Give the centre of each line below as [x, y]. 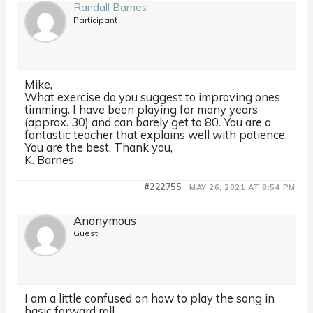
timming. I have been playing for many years [141, 110]
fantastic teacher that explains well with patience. [156, 135]
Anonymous [105, 221]
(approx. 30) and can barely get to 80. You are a [148, 122]
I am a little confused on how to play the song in [150, 298]
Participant [96, 20]
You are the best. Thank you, [99, 147]
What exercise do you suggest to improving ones [153, 97]
